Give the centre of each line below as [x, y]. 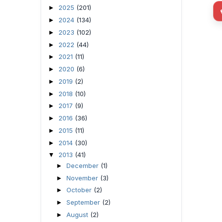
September [84, 202]
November [83, 178]
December [83, 165]
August [78, 214]
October [80, 190]
